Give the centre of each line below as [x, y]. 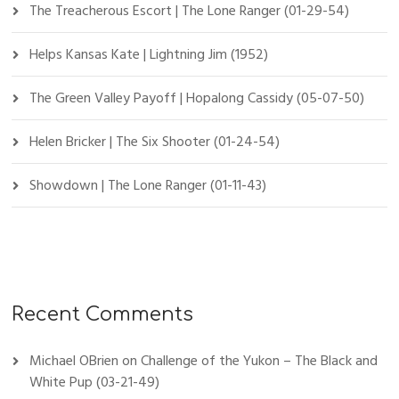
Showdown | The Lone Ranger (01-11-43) [148, 186]
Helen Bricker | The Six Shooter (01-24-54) [155, 142]
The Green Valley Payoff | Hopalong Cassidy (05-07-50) [197, 98]
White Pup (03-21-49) [95, 383]
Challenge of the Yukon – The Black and [260, 361]
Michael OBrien [74, 361]
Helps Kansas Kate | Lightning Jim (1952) [149, 55]
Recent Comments [103, 315]
